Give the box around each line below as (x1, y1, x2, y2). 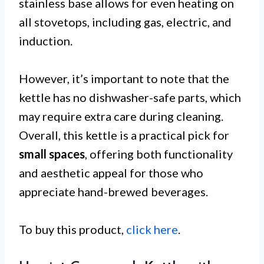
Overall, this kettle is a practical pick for (19, 128, 229, 142)
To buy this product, (19, 222, 126, 236)
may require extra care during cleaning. (19, 109, 223, 123)
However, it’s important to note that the (19, 71, 229, 85)
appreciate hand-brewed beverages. (19, 184, 208, 199)
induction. (19, 34, 72, 48)
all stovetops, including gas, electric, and (19, 15, 232, 29)
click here (126, 222, 178, 236)
